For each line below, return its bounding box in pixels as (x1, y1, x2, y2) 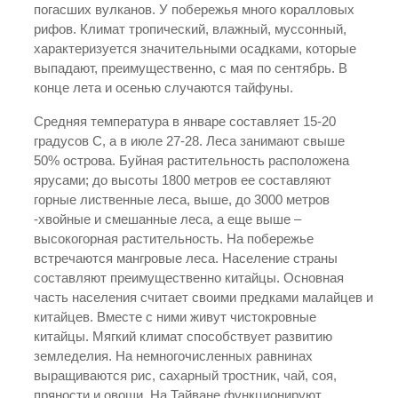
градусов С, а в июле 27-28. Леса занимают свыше (34, 133, 345, 148)
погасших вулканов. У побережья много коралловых (34, 2, 354, 17)
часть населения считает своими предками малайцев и (34, 290, 373, 305)
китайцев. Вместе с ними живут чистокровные (34, 309, 316, 324)
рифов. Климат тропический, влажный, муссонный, (34, 21, 346, 36)
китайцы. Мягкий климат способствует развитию (34, 329, 332, 344)
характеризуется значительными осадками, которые (34, 41, 356, 56)
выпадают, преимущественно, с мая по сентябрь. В (34, 60, 347, 76)
